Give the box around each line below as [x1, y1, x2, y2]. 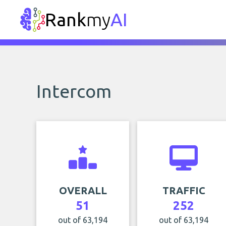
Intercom [36, 81, 111, 101]
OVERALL [59, 185, 107, 196]
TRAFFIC [162, 185, 205, 196]
